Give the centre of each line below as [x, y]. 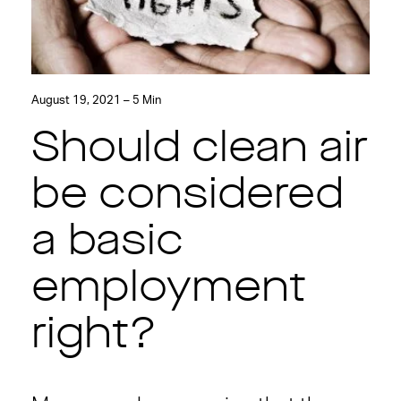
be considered [187, 196]
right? [94, 336]
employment [168, 290]
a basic [107, 243]
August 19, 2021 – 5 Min [96, 100]
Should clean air [199, 150]
